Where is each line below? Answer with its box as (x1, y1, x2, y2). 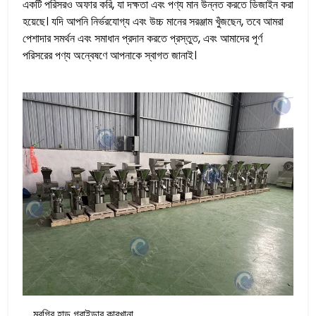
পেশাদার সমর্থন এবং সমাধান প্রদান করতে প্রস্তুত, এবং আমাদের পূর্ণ (23, 30, 262, 47)
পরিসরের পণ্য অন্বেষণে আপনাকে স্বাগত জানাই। (23, 47, 197, 63)
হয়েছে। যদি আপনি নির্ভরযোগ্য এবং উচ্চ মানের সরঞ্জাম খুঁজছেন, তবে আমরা (23, 13, 284, 30)
